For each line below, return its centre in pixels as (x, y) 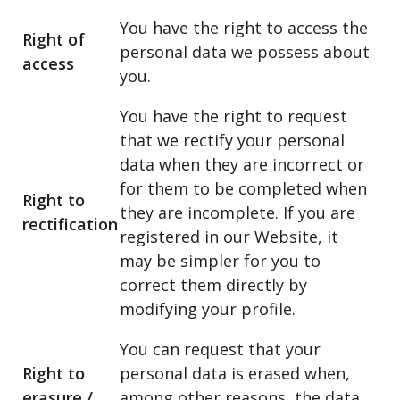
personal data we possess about (245, 52)
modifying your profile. (208, 309)
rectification (70, 224)
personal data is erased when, (235, 373)
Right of (54, 39)
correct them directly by (213, 285)
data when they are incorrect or (242, 164)
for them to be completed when (243, 188)
